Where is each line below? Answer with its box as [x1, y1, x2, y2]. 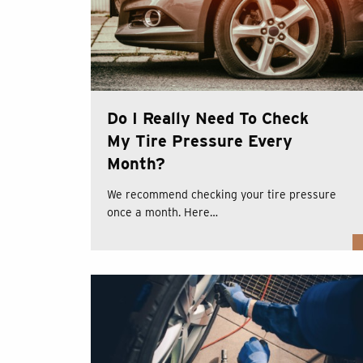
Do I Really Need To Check [107, 109, 309, 129]
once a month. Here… [107, 206, 218, 220]
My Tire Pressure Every [107, 131, 293, 152]
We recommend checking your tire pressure [107, 188, 336, 202]
